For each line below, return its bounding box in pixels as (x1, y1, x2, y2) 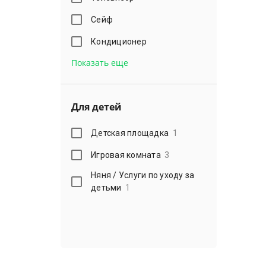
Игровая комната (91, 150, 161, 160)
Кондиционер (91, 36, 147, 46)
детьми (91, 183, 122, 192)
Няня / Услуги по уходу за (91, 170, 195, 180)
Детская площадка (91, 128, 169, 138)
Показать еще (71, 57, 128, 68)
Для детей (71, 100, 122, 113)
